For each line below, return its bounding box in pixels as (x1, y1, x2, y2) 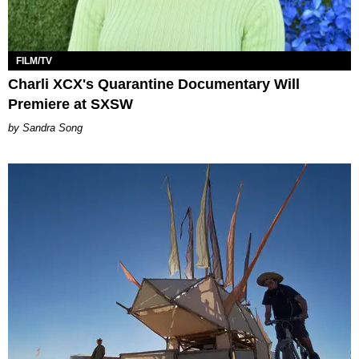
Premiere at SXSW (8, 95, 133, 112)
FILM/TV (16, 54, 52, 67)
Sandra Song (22, 121, 83, 134)
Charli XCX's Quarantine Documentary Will (8, 75, 300, 92)
